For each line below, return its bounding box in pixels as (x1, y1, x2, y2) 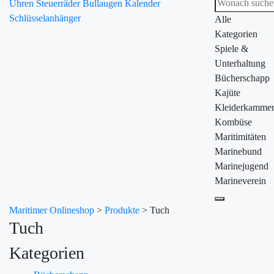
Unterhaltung (215, 58, 265, 68)
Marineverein (215, 176, 266, 186)
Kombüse (215, 117, 252, 127)
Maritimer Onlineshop (9, 205, 94, 215)
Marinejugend (215, 161, 268, 171)
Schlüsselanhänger (9, 13, 81, 23)
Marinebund (215, 146, 262, 157)
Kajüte (215, 87, 240, 98)
